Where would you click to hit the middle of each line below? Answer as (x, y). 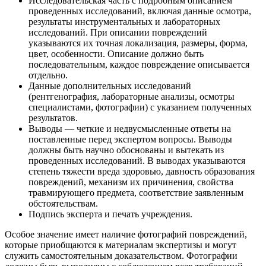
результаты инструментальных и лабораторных (124, 21)
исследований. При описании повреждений (118, 32)
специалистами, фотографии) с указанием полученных (140, 107)
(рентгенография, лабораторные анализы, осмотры (132, 96)
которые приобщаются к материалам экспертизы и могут (121, 245)
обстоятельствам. (63, 203)
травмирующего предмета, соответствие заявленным (136, 192)
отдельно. (48, 75)
